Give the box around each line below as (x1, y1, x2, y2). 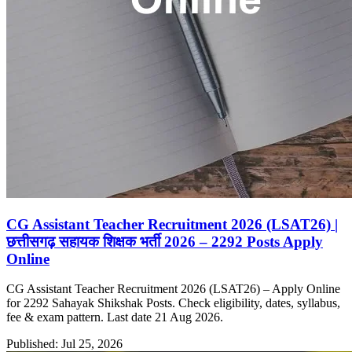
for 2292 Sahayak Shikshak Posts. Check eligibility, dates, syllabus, (6, 296, 340, 310)
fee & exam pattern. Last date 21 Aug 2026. (6, 310, 223, 324)
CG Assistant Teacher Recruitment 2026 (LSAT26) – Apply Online (6, 282, 340, 296)
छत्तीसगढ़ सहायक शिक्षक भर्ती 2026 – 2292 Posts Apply (6, 233, 323, 250)
